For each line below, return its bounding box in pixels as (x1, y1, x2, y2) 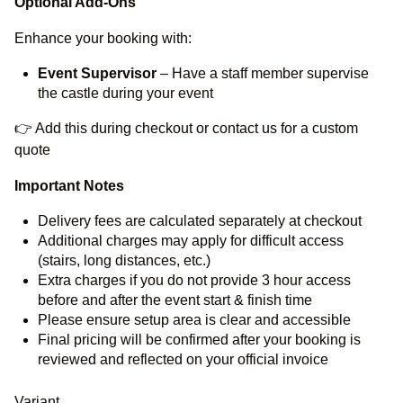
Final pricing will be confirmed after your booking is (38, 332, 361, 347)
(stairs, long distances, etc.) (38, 253, 210, 268)
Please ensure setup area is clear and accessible (38, 312, 351, 327)
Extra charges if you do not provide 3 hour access (38, 273, 351, 288)
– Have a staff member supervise (157, 66, 369, 81)
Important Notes (14, 178, 124, 193)
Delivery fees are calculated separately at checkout (38, 213, 362, 228)
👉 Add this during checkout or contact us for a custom (14, 121, 358, 136)
